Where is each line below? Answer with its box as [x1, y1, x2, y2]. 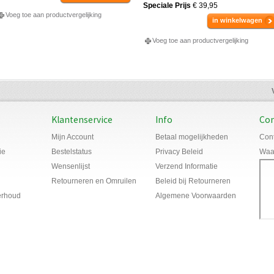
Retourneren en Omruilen [51, 177, 136, 186]
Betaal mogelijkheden [155, 133, 228, 142]
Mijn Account [51, 133, 94, 142]
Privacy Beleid [155, 147, 203, 157]
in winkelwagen [212, 17, 263, 24]
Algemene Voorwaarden [155, 191, 236, 201]
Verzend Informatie [155, 162, 218, 171]
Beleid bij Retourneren [155, 177, 231, 186]
